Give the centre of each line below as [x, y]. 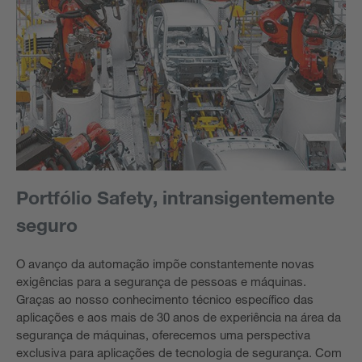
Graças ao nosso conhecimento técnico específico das [165, 299]
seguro [47, 225]
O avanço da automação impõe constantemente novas [165, 263]
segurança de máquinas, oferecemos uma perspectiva [163, 335]
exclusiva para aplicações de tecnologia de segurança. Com [179, 352]
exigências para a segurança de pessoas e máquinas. [161, 281]
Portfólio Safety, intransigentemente [175, 197]
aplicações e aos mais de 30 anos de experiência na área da [179, 317]
